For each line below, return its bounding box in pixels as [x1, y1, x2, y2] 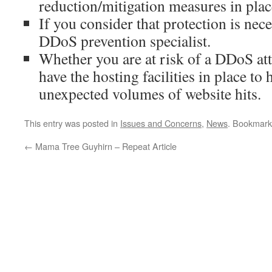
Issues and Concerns [120, 117, 202, 129]
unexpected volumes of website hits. [39, 83, 261, 104]
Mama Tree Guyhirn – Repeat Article [33, 140, 177, 152]
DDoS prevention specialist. [39, 30, 211, 51]
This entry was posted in [24, 117, 120, 129]
